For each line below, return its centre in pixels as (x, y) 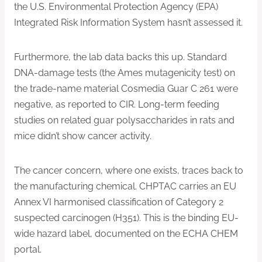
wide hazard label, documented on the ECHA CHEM (126, 234)
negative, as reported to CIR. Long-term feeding (117, 105)
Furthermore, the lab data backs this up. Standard (120, 57)
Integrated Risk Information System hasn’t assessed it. (128, 23)
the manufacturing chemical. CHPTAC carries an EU (125, 187)
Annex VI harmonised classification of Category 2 (119, 202)
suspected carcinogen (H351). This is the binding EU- (126, 218)
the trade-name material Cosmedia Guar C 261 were (126, 89)
